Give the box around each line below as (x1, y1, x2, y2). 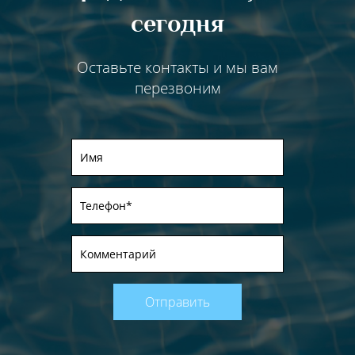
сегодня (131, 9, 224, 37)
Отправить (145, 292, 210, 311)
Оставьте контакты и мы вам (77, 56, 278, 78)
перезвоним (134, 77, 221, 98)
